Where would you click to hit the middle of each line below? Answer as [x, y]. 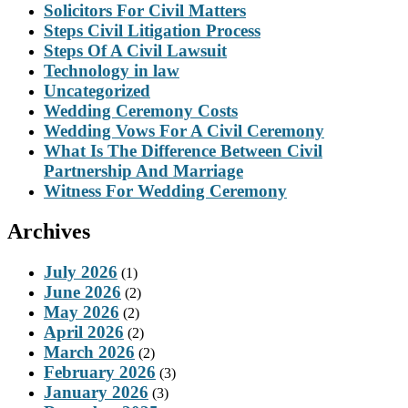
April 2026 [84, 331]
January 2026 [96, 392]
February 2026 [100, 372]
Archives [49, 231]
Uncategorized [97, 91]
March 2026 [89, 352]
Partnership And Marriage [143, 171]
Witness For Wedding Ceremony [165, 191]
